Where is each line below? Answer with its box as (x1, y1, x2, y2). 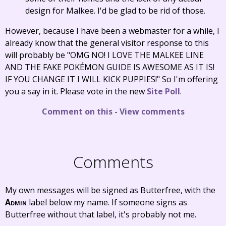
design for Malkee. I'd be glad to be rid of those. (25, 5, 205, 16)
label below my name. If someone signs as (27, 197, 187, 208)
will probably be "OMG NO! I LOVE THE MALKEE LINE (5, 49, 204, 61)
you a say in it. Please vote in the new (5, 86, 147, 97)
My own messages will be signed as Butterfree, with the (5, 185, 215, 196)
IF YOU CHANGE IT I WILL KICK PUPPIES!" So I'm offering (5, 74, 218, 85)
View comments (119, 106, 185, 117)
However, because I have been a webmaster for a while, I (5, 25, 219, 36)
